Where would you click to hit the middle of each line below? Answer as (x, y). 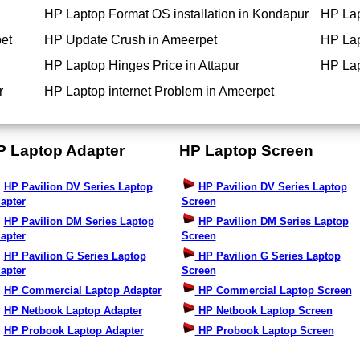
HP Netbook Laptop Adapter (73, 311)
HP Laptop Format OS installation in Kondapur (176, 14)
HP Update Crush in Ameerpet (131, 40)
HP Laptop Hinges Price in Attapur (142, 66)
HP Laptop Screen (246, 150)
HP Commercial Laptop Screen (273, 291)
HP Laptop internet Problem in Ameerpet (159, 92)
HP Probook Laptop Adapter (74, 331)
